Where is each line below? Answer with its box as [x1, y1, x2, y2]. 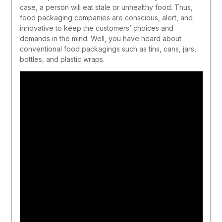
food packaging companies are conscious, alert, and [19, 13, 193, 22]
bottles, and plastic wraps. [19, 55, 105, 63]
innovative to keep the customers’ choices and [19, 23, 173, 32]
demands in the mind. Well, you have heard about [19, 34, 181, 43]
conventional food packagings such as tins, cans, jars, [19, 44, 196, 53]
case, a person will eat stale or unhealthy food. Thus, [19, 2, 193, 11]
